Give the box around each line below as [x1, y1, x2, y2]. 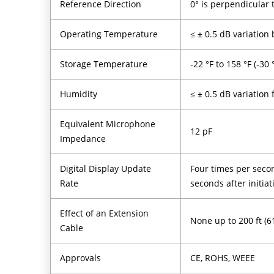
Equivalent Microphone [60, 117, 156, 130]
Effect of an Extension [60, 207, 149, 219]
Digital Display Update [60, 162, 152, 174]
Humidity [60, 87, 98, 100]
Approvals [60, 251, 102, 264]
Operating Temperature [60, 28, 158, 40]
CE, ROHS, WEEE [190, 251, 256, 264]
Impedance [60, 132, 106, 144]
